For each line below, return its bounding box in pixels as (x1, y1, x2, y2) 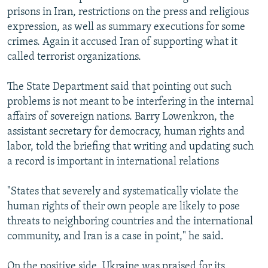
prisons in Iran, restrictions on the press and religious (7, 6, 249, 18)
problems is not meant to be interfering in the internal (7, 96, 254, 108)
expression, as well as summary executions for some (7, 21, 245, 33)
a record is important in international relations (7, 156, 219, 167)
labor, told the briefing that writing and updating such (7, 141, 254, 153)
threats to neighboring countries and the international (7, 215, 253, 227)
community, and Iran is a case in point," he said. (7, 230, 224, 242)
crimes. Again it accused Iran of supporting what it (7, 36, 237, 48)
